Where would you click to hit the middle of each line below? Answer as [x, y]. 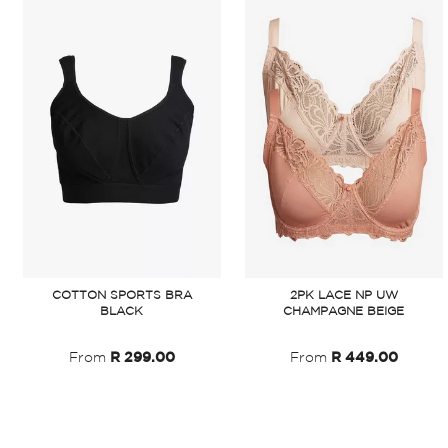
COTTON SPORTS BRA [121, 295]
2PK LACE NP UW [343, 295]
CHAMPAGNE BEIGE [344, 311]
